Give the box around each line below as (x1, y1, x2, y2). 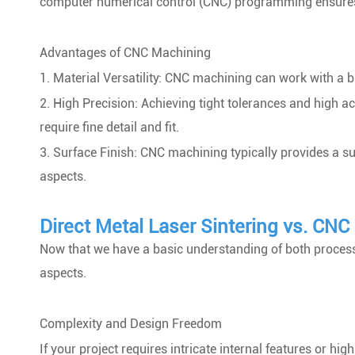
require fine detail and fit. (40, 120, 179, 135)
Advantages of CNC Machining (40, 45, 211, 60)
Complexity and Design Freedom (40, 316, 222, 331)
